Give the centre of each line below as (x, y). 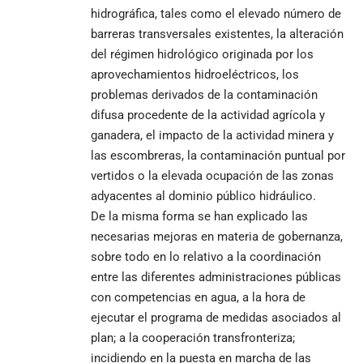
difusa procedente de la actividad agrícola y (208, 115)
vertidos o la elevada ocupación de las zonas (212, 175)
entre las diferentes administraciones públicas (216, 277)
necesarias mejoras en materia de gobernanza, (217, 236)
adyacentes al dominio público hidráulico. (203, 196)
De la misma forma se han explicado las (199, 216)
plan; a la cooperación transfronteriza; (193, 337)
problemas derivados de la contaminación (204, 94)
